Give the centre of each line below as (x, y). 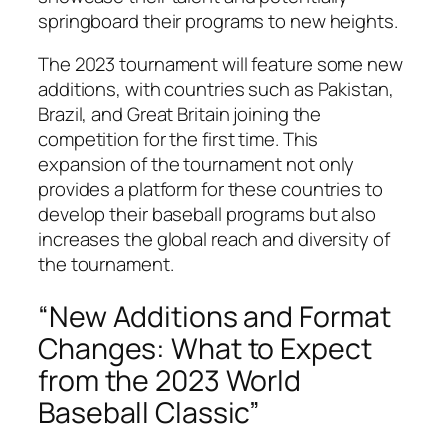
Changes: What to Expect (205, 348)
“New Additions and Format (214, 316)
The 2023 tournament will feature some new (220, 64)
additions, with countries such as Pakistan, (216, 89)
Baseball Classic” (149, 412)
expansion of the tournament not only (196, 164)
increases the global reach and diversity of (214, 239)
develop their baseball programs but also (207, 214)
